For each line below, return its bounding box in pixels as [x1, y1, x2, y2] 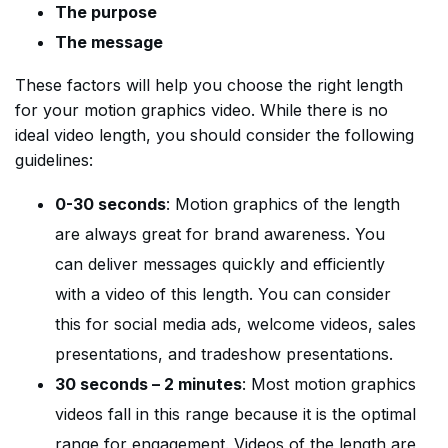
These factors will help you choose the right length [15, 75, 403, 95]
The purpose [55, 2, 157, 22]
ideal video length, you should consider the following [15, 125, 414, 145]
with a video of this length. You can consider [55, 284, 391, 304]
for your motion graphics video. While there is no [15, 100, 388, 120]
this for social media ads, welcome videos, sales [55, 314, 416, 334]
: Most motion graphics [242, 374, 416, 394]
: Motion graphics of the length [166, 194, 400, 214]
